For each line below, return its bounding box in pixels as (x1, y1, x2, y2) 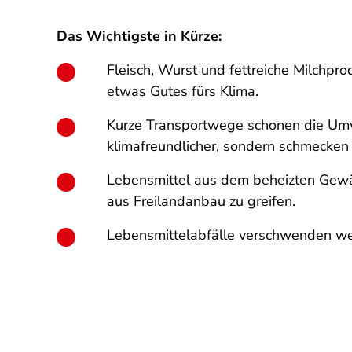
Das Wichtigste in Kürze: (57, 27, 222, 46)
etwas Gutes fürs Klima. (107, 82, 258, 101)
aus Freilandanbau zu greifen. (107, 192, 295, 211)
